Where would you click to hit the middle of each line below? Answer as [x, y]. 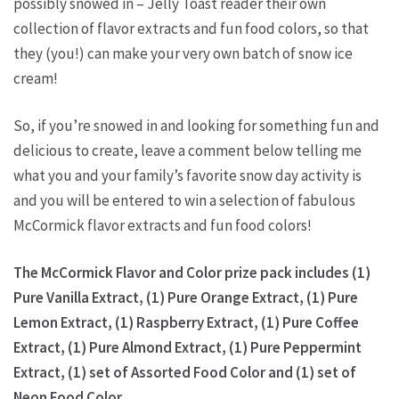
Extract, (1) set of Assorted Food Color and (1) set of [185, 372]
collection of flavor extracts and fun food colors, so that [191, 28]
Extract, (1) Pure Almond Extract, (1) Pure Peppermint [187, 347]
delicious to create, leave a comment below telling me [187, 151]
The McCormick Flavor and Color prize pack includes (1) [192, 273]
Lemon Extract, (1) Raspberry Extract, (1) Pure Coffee [186, 322]
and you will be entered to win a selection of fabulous [184, 200]
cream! [36, 78]
